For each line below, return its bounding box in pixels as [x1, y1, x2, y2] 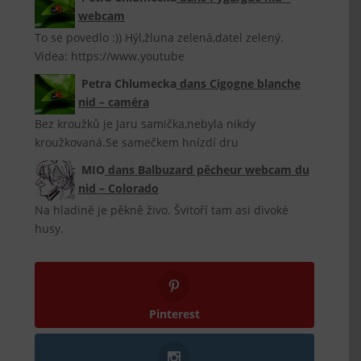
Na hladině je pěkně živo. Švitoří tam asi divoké [35, 202, 289, 218]
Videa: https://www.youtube [35, 48, 185, 64]
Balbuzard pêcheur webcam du [137, 162, 309, 177]
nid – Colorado [77, 180, 159, 196]
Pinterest [148, 306, 200, 322]
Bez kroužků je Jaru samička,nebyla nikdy [35, 116, 256, 131]
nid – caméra [77, 94, 149, 110]
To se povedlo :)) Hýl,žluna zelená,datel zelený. [35, 30, 284, 45]
